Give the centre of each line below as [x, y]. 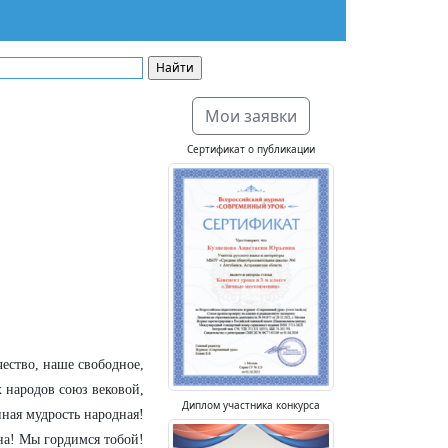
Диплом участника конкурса [251, 404]
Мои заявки [251, 116]
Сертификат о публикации [251, 149]
